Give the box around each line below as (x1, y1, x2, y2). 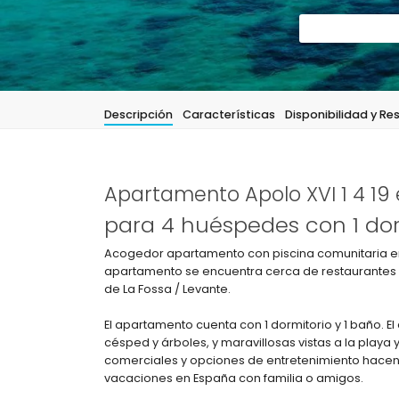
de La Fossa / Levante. (104, 281, 231, 297)
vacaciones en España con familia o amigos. (104, 370, 363, 386)
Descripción (104, 107, 173, 122)
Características (183, 107, 275, 122)
